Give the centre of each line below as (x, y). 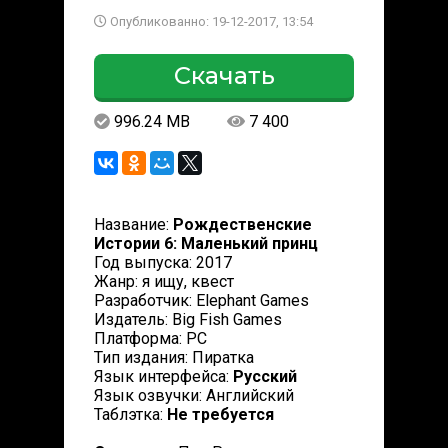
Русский (265, 376)
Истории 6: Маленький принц (206, 243)
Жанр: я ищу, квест (164, 281)
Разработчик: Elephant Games (201, 300)
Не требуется (220, 414)
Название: (133, 224)
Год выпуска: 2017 (163, 262)
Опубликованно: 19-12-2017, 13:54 (210, 21)
